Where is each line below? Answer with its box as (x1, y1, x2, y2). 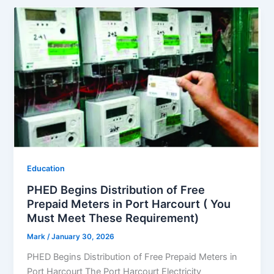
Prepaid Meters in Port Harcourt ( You (27, 197, 231, 211)
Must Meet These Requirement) (27, 211, 199, 225)
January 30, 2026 (51, 232, 115, 242)
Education (27, 163, 65, 173)
